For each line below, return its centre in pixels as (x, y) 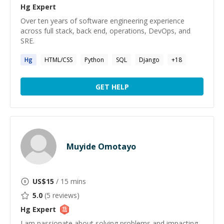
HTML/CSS (58, 60)
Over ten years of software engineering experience (102, 21)
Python (94, 60)
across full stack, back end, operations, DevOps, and (105, 31)
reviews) (65, 195)
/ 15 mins (70, 181)
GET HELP (112, 86)
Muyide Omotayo (101, 146)
